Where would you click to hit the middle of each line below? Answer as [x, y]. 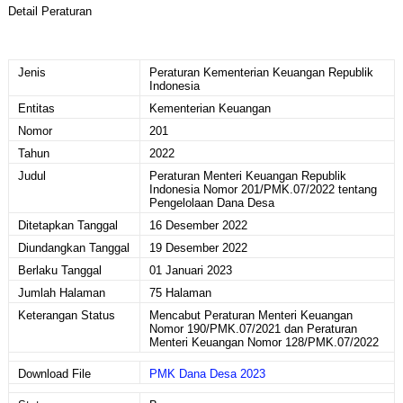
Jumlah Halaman [61, 293]
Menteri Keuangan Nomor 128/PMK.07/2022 [264, 342]
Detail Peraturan [49, 11]
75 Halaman [180, 293]
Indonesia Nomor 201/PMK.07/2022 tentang [263, 189]
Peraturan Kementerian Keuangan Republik [261, 72]
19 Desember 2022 [198, 248]
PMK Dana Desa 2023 [207, 374]
